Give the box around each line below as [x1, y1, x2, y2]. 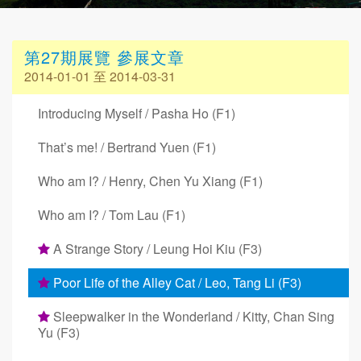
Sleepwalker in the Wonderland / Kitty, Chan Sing [50, 307, 334, 326]
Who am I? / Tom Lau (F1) [38, 205, 185, 224]
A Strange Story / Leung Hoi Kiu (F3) [50, 239, 262, 258]
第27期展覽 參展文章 [24, 45, 185, 68]
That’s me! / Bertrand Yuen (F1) [38, 138, 216, 156]
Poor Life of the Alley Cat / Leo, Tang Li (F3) [50, 273, 301, 292]
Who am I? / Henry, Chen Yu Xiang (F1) [38, 172, 263, 190]
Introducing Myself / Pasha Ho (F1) [38, 104, 235, 122]
